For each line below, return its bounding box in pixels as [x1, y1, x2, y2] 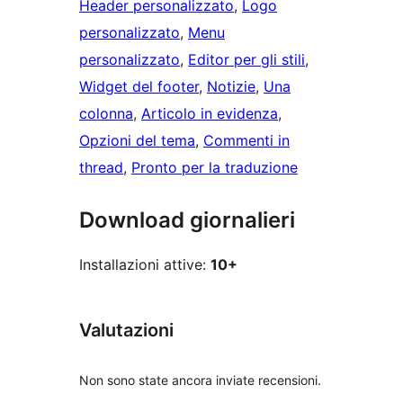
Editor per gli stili [188, 50, 305, 69]
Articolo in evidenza [141, 104, 278, 123]
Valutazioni [79, 319, 174, 342]
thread [79, 158, 123, 177]
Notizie [207, 77, 255, 96]
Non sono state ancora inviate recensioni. [79, 372, 321, 388]
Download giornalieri [79, 207, 295, 234]
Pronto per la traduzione [131, 158, 298, 177]
